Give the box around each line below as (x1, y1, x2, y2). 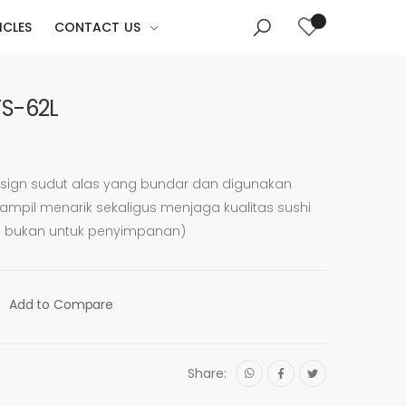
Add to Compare (8, 295, 113, 314)
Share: (188, 364, 227, 382)
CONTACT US (53, 18, 140, 36)
